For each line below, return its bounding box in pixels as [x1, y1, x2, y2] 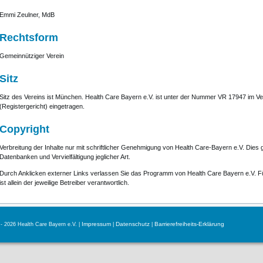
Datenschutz [115, 221, 150, 227]
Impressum [81, 221, 111, 227]
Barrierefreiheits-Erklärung [154, 221, 224, 227]
